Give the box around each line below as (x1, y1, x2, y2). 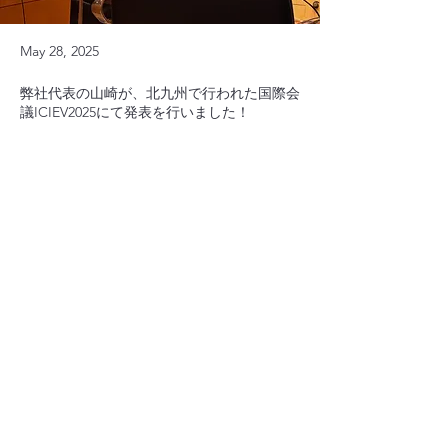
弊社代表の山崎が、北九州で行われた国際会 (20, 84, 300, 102)
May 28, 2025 (20, 42, 99, 60)
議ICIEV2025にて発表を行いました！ (20, 103, 250, 121)
